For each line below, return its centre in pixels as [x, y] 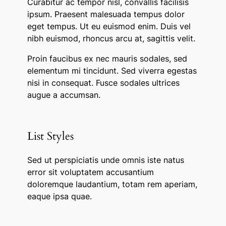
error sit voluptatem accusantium [90, 172]
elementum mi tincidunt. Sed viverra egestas [112, 71]
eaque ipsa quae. [59, 196]
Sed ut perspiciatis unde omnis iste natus [105, 160]
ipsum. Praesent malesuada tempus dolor [106, 14]
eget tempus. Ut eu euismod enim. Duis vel [109, 26]
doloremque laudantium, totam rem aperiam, [112, 184]
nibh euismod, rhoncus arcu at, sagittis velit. [111, 39]
